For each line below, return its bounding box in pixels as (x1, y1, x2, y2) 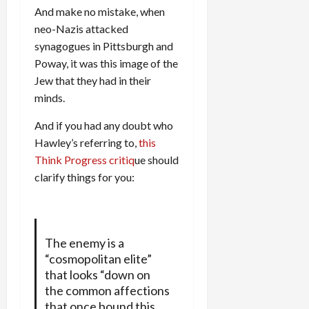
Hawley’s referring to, (34, 135, 139, 149)
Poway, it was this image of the (34, 56, 178, 70)
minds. (34, 90, 65, 104)
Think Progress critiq (34, 152, 134, 166)
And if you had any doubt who (34, 118, 173, 132)
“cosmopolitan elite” (44, 250, 152, 266)
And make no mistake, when (34, 4, 165, 18)
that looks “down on (44, 266, 150, 282)
